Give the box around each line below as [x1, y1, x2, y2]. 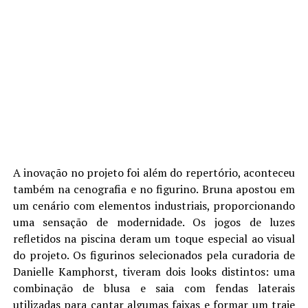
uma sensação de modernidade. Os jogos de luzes [12, 214, 296, 230]
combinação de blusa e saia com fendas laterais [12, 280, 296, 296]
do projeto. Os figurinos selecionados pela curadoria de [12, 247, 296, 263]
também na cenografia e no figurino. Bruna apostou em [12, 181, 296, 197]
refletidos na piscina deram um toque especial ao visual [12, 231, 296, 246]
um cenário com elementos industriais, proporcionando [12, 198, 296, 213]
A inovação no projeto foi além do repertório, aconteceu [12, 165, 296, 180]
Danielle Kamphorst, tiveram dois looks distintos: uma [12, 264, 296, 279]
